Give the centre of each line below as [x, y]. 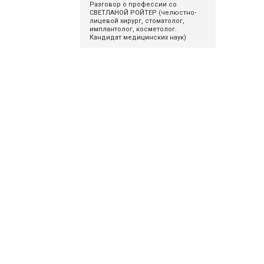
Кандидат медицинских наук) [138, 37]
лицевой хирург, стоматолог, [137, 21]
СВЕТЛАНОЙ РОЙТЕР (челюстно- [143, 13]
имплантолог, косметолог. [133, 29]
